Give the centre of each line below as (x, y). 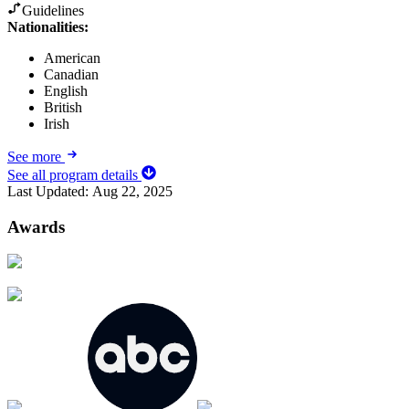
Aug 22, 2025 (132, 191)
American (72, 58)
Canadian (71, 74)
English (66, 90)
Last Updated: (50, 191)
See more (36, 156)
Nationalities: (48, 26)
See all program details (74, 174)
